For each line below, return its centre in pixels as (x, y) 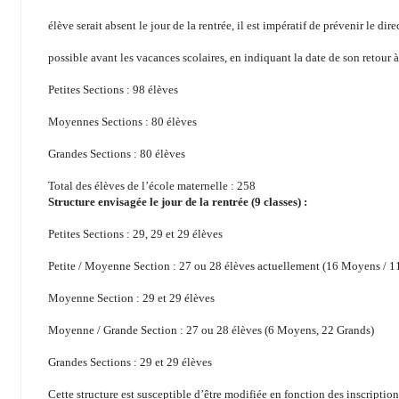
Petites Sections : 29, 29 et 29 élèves (135, 234)
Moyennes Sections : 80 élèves (122, 122)
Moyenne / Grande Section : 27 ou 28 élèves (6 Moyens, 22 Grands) (211, 330)
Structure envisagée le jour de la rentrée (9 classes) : (178, 202)
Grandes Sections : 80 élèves (117, 154)
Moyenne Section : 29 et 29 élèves (131, 298)
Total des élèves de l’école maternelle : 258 (152, 186)
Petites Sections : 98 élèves (113, 90)
